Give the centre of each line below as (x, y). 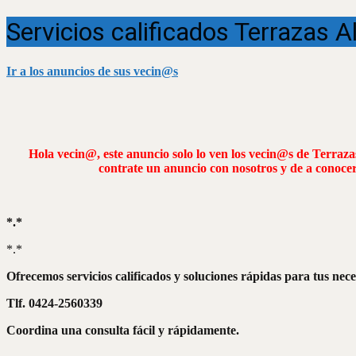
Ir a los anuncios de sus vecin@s (92, 71)
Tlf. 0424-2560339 (54, 303)
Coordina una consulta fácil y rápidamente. (123, 330)
